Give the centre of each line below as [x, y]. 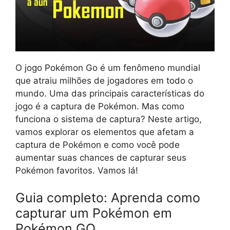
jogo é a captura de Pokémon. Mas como [100, 106]
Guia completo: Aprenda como [108, 198]
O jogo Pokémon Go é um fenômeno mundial [108, 68]
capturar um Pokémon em [94, 213]
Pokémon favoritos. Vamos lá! [77, 170]
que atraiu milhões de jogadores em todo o [104, 80]
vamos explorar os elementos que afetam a [105, 132]
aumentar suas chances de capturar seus [101, 157]
